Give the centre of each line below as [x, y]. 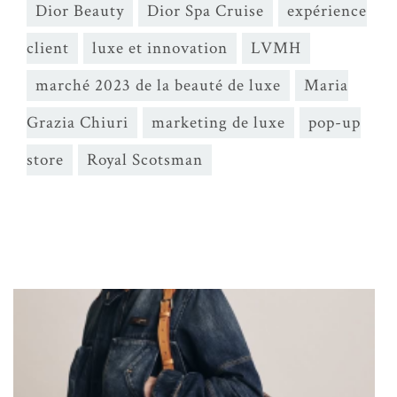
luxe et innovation [160, 48]
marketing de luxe [218, 123]
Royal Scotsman [145, 160]
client [48, 48]
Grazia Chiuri [78, 123]
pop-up [335, 123]
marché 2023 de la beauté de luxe [158, 86]
